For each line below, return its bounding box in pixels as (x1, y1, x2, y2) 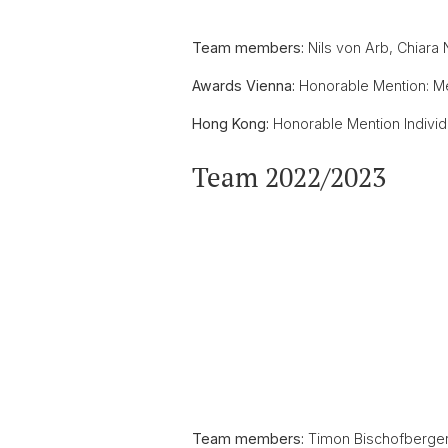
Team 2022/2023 (192, 159, 386, 195)
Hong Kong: (192, 115, 269, 132)
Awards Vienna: (192, 77, 295, 94)
